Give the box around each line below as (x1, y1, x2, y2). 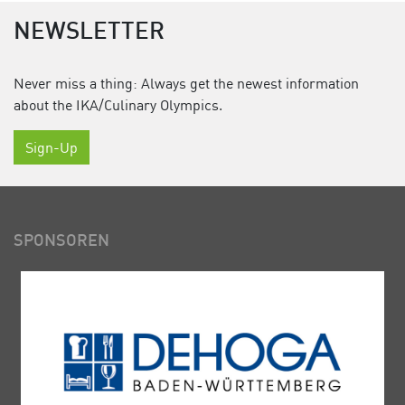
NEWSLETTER (14, 23, 165, 44)
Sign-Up (25, 138, 78, 157)
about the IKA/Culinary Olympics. (14, 96, 222, 115)
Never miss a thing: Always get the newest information (14, 74, 359, 93)
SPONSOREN (14, 234, 109, 250)
